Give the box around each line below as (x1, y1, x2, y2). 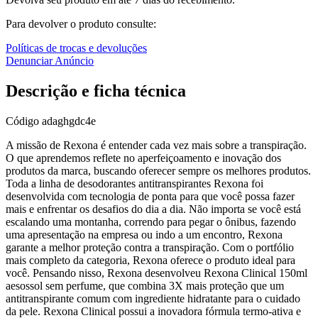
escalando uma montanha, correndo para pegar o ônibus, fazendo (6, 215, 296, 228)
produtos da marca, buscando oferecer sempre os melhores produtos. (6, 164, 311, 177)
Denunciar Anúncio (6, 54, 94, 67)
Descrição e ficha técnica (6, 81, 186, 100)
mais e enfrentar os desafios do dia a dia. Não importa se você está (6, 202, 301, 215)
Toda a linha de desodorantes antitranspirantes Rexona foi (6, 177, 263, 190)
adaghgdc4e (42, 114, 96, 127)
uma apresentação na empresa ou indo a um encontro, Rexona (6, 228, 283, 241)
